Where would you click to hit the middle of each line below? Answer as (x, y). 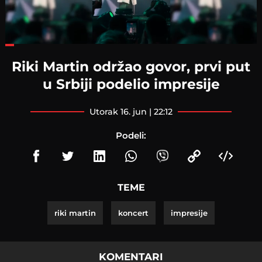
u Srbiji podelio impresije (131, 84)
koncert (133, 213)
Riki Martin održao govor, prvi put (131, 66)
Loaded (58, 46)
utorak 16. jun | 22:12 (134, 111)
